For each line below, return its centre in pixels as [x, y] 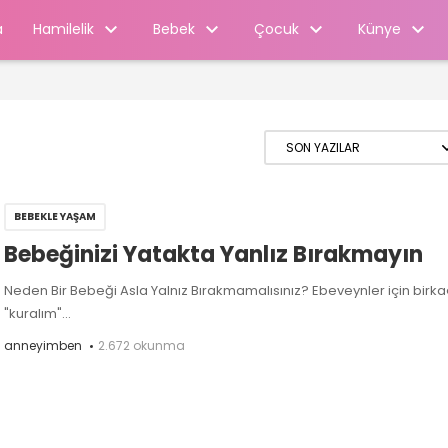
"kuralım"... [37, 313]
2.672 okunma [141, 345]
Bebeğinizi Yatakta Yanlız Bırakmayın [213, 254]
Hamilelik [63, 28]
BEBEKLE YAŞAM [55, 216]
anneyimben [43, 345]
